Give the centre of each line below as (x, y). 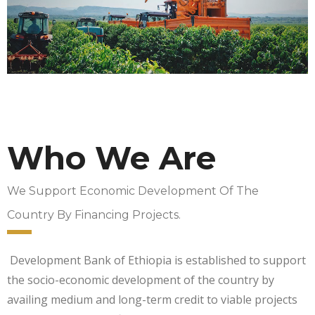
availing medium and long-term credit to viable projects (152, 299)
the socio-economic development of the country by (141, 279)
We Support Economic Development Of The (133, 191)
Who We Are (111, 157)
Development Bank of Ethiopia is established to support (158, 260)
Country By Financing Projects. (94, 214)
